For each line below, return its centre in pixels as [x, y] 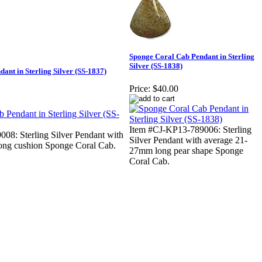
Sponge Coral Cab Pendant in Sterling [192, 57]
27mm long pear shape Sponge [186, 151]
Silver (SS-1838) [156, 66]
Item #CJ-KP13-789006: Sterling [190, 130]
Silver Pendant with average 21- [188, 140]
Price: [140, 89]
